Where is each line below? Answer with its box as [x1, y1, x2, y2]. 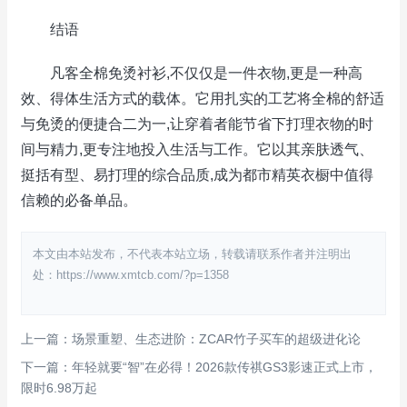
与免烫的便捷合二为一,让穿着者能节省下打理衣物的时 [21, 116, 373, 132]
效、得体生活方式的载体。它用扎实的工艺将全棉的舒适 [21, 91, 384, 106]
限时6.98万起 [21, 381, 97, 395]
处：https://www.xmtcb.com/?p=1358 [33, 268, 229, 282]
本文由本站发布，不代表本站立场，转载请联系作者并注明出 [33, 247, 352, 261]
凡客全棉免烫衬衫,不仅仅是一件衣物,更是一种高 [21, 65, 362, 81]
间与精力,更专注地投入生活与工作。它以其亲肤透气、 [21, 142, 373, 157]
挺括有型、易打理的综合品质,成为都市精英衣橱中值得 [21, 167, 373, 183]
